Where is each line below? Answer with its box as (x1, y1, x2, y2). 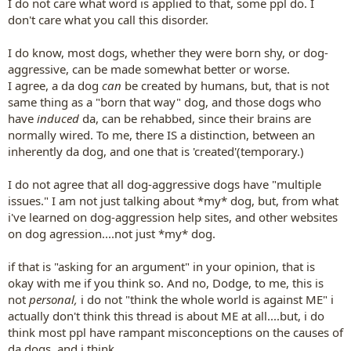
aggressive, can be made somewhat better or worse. (8, 60, 290, 77)
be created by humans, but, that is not (121, 77, 329, 93)
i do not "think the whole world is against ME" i (78, 291, 334, 307)
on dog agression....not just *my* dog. (8, 225, 215, 241)
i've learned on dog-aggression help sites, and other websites (8, 208, 338, 225)
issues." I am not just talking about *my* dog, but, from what (8, 192, 338, 208)
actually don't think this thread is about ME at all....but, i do (8, 307, 324, 324)
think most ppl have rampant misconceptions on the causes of (8, 324, 343, 340)
